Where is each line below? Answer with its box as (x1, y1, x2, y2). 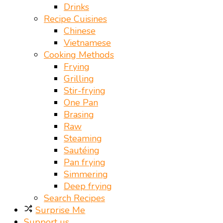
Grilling (64, 73, 94, 85)
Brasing (64, 109, 94, 120)
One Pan (64, 97, 98, 109)
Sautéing (64, 144, 100, 156)
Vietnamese (64, 37, 111, 49)
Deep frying (64, 180, 112, 192)
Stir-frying (64, 85, 106, 97)
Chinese (64, 25, 96, 37)
